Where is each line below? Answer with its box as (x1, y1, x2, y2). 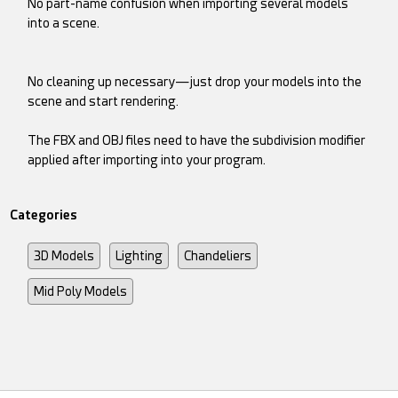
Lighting (115, 248, 163, 263)
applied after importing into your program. (28, 152, 267, 167)
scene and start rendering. (28, 93, 179, 108)
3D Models (34, 248, 95, 263)
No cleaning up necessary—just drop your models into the (28, 74, 362, 89)
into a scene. (28, 15, 100, 30)
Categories (10, 207, 78, 222)
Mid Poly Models (34, 283, 128, 298)
